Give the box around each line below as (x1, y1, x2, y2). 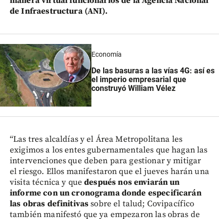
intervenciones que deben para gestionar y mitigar (10, 155, 201, 167)
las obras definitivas (10, 198, 89, 210)
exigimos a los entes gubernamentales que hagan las (10, 145, 208, 156)
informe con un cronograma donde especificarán (10, 188, 201, 199)
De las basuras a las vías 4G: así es (91, 66, 215, 75)
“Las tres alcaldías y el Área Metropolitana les (10, 134, 183, 145)
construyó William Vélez (91, 83, 175, 93)
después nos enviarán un (82, 177, 180, 188)
